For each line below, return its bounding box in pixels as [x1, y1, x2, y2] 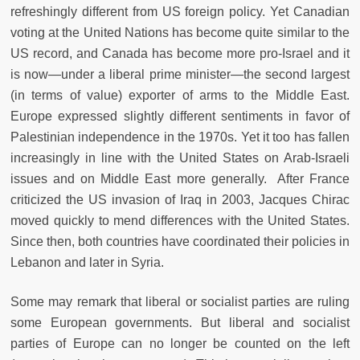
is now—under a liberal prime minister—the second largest [10, 67, 350, 82]
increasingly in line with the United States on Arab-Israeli [10, 151, 350, 166]
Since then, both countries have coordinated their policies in [10, 235, 350, 249]
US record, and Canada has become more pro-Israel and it [10, 47, 350, 61]
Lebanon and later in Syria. [10, 256, 167, 270]
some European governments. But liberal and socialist [10, 316, 350, 330]
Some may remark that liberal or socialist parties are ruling [10, 295, 350, 309]
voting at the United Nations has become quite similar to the [10, 26, 350, 40]
